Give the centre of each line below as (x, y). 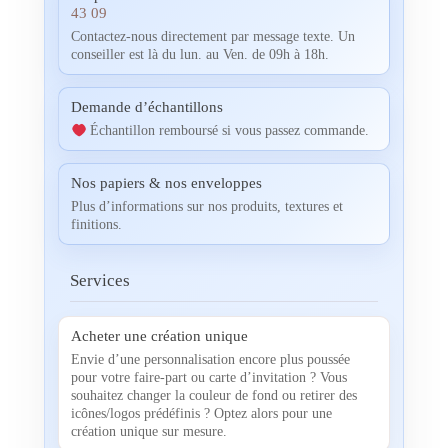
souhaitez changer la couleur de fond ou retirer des (213, 396)
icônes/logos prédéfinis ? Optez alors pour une (201, 414)
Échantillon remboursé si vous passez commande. (228, 131)
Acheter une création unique (159, 336)
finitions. (96, 225)
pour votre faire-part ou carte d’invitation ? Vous (208, 378)
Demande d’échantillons (146, 107)
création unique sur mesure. (148, 432)
